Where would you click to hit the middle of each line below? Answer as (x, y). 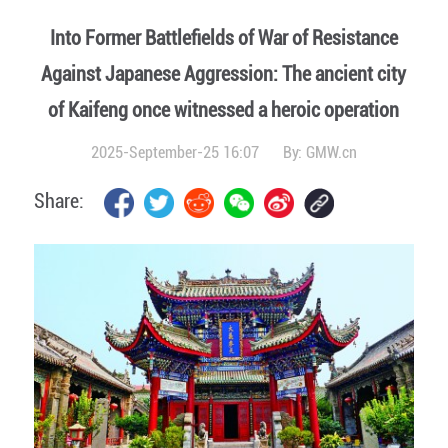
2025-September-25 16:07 (176, 152)
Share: (58, 201)
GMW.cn (331, 152)
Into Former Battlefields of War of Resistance (223, 38)
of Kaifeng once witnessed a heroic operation (224, 110)
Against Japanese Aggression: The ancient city (224, 74)
